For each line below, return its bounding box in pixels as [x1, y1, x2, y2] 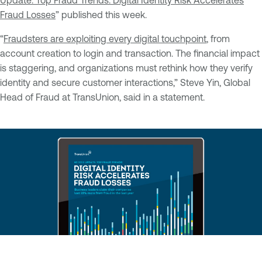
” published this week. [56, 9, 147, 20]
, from [206, 33, 230, 44]
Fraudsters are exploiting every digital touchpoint [4, 33, 206, 44]
